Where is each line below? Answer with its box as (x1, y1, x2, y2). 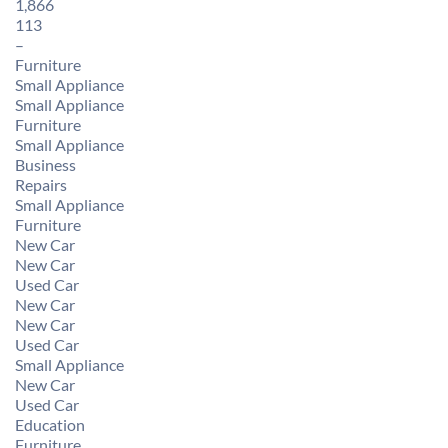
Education (15, 415, 85, 434)
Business (15, 155, 76, 174)
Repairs (15, 175, 67, 194)
